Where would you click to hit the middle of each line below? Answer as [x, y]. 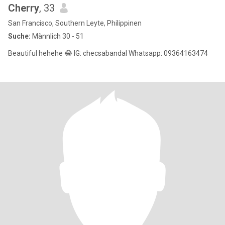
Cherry [24, 8]
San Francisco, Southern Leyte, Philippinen [75, 23]
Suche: [19, 36]
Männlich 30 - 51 [57, 36]
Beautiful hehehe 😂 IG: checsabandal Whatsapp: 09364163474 [108, 53]
